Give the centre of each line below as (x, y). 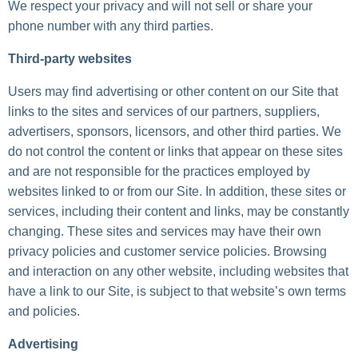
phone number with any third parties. (111, 26)
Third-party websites (70, 59)
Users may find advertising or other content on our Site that (173, 92)
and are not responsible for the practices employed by (159, 172)
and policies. (44, 312)
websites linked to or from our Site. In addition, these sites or (177, 192)
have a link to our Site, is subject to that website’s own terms (177, 292)
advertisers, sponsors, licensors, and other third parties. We (175, 132)
